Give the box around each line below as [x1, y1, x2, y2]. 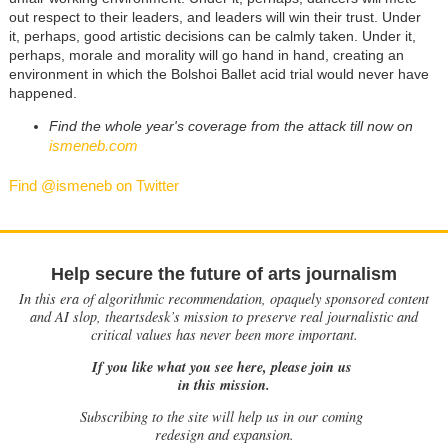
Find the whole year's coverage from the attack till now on [48, 117, 413, 134]
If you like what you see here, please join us [91, 355, 357, 377]
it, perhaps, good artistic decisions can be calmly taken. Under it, [8, 27, 416, 44]
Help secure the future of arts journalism [51, 263, 397, 284]
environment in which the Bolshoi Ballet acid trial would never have [8, 65, 429, 82]
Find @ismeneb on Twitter [8, 176, 179, 194]
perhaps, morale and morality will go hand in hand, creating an [8, 46, 404, 63]
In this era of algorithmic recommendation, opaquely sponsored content [19, 288, 429, 308]
